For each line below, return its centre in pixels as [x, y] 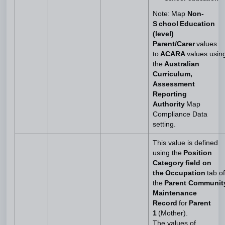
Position [198, 153]
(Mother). [173, 213]
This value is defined [185, 143]
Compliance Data [180, 114]
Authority [169, 104]
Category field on [182, 163]
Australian [181, 64]
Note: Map [170, 14]
